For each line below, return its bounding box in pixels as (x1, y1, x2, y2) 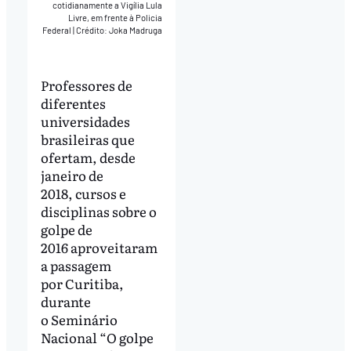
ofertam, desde (40, 147, 136, 168)
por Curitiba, (40, 273, 124, 294)
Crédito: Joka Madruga (76, 24, 163, 35)
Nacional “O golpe (40, 327, 154, 348)
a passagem (40, 255, 111, 276)
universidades (40, 111, 130, 132)
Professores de (40, 75, 132, 96)
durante (40, 291, 91, 312)
